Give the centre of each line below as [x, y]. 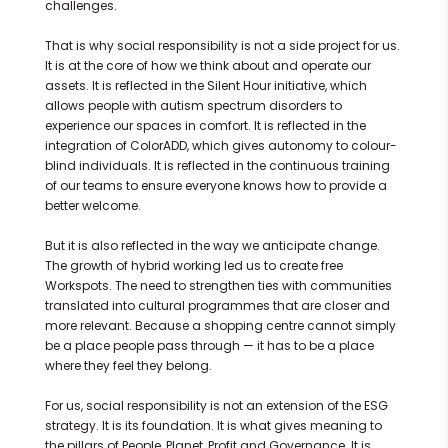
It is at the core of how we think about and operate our [207, 66]
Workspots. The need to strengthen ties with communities [218, 286]
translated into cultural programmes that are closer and [217, 306]
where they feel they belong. [128, 366]
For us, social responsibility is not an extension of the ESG [216, 406]
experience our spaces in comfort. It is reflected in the [205, 126]
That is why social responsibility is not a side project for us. [222, 46]
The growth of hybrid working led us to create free [193, 266]
